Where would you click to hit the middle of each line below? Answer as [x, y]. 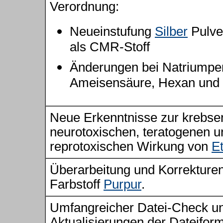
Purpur [122, 184]
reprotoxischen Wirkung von [131, 146]
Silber [171, 31]
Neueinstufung [112, 31]
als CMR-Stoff [110, 49]
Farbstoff [77, 184]
